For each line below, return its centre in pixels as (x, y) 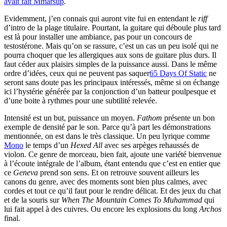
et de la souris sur (33, 200)
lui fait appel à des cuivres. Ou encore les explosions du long (102, 209)
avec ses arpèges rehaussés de (151, 145)
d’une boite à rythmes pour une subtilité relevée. (81, 101)
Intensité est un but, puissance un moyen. (70, 118)
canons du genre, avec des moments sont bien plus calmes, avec (106, 182)
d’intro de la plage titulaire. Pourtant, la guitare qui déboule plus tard (112, 28)
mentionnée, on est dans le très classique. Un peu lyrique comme (107, 136)
